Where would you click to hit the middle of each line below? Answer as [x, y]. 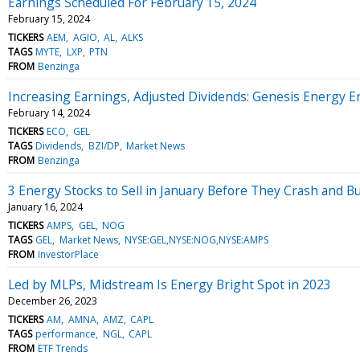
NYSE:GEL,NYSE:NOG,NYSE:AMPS [196, 239]
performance [66, 333]
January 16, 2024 [45, 207]
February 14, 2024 [49, 112]
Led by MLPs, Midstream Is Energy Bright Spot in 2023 [170, 284]
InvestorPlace [69, 254]
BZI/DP [104, 145]
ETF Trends [63, 348]
